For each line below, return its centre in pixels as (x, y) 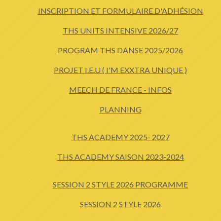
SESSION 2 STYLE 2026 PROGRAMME (120, 184)
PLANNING (120, 109)
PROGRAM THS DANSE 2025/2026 (120, 50)
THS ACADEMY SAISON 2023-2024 (120, 157)
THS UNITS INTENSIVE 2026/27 (120, 30)
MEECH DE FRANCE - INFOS (120, 90)
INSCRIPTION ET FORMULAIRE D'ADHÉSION (120, 11)
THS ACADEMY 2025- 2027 (120, 137)
